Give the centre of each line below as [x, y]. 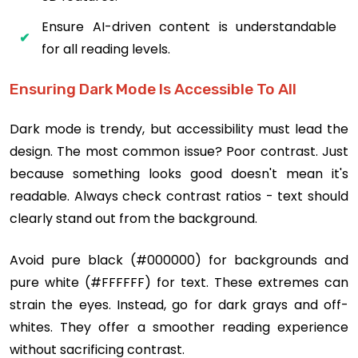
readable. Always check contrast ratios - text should [179, 196]
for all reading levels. [106, 49]
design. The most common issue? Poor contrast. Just [179, 151]
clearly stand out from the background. [133, 218]
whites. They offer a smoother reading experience [179, 327]
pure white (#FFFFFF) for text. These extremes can [179, 282]
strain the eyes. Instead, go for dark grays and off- [179, 304]
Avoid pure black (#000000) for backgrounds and [179, 260]
